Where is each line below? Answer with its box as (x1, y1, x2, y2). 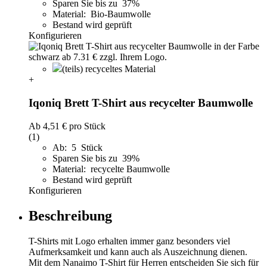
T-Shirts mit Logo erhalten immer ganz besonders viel (29, 235, 230, 246)
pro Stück (67, 120, 105, 131)
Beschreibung (29, 207, 112, 223)
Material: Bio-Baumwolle (52, 9, 151, 20)
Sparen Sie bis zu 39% (52, 153, 142, 163)
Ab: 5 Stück (52, 142, 103, 153)
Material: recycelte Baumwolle (52, 163, 170, 174)
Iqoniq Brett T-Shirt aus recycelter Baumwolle (29, 97, 253, 110)
